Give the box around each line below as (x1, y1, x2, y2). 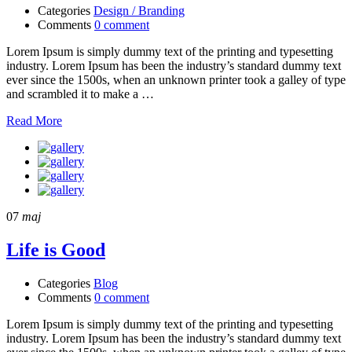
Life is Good (6, 239, 105, 260)
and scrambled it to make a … (6, 86, 154, 101)
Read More (6, 113, 62, 127)
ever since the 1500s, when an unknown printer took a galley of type (6, 72, 346, 86)
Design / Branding (93, 3, 185, 17)
